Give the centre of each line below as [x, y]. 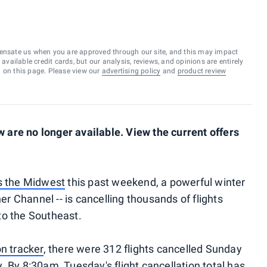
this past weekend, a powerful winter [155, 182]
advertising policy [131, 71]
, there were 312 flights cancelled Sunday [142, 249]
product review [202, 71]
